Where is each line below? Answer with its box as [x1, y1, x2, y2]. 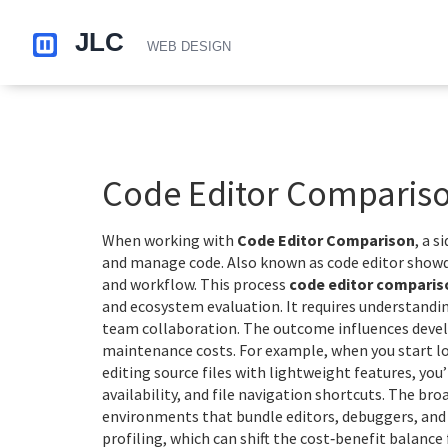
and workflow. [102, 274, 197, 294]
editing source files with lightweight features [102, 362, 412, 382]
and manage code [102, 252, 221, 272]
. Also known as [221, 252, 327, 272]
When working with [102, 230, 237, 250]
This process [197, 274, 289, 294]
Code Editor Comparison [237, 230, 415, 250]
